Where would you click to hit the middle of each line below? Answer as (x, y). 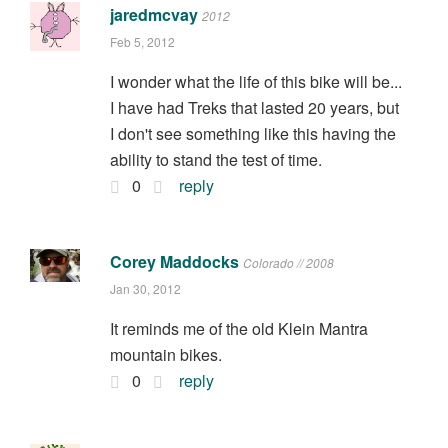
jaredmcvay (153, 14)
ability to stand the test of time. (215, 159)
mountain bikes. (165, 354)
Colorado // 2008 (288, 262)
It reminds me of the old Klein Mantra (238, 328)
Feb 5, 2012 (142, 41)
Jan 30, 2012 (145, 288)
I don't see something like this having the (252, 133)
